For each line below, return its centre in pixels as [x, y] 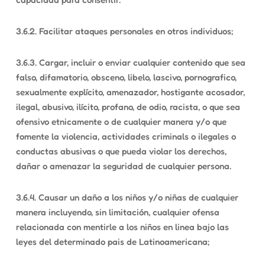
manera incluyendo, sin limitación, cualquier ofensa [117, 212]
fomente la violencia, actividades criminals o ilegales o [126, 136]
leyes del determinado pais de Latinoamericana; [112, 242]
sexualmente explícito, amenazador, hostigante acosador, [130, 92]
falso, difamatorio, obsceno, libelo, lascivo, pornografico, [126, 77]
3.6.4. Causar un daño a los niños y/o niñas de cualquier [127, 197]
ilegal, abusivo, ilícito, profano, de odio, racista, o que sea [128, 107]
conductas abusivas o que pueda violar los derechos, [121, 151]
